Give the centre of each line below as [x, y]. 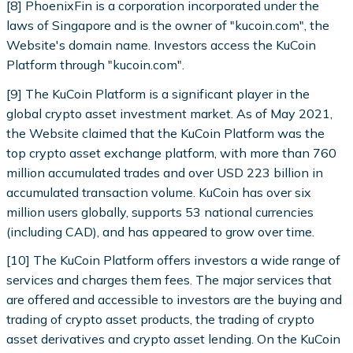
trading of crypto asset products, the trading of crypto [161, 319]
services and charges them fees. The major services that [169, 279]
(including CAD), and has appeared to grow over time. [161, 231]
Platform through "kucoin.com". [96, 65]
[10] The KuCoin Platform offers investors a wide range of [174, 260]
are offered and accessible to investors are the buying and [175, 299]
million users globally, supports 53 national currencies [160, 212]
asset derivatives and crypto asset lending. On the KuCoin [174, 338]
